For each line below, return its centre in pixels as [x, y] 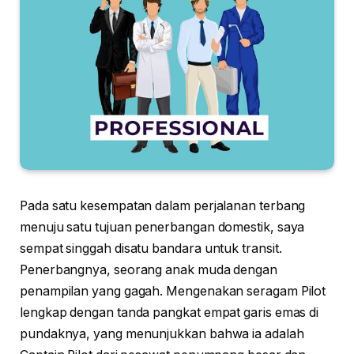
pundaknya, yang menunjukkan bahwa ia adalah [162, 334]
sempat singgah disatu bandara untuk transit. [151, 249]
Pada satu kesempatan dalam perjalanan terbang [163, 206]
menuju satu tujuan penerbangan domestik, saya [162, 228]
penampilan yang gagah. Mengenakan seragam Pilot [173, 292]
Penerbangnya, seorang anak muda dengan [149, 270]
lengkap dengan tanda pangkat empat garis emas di [169, 313]
